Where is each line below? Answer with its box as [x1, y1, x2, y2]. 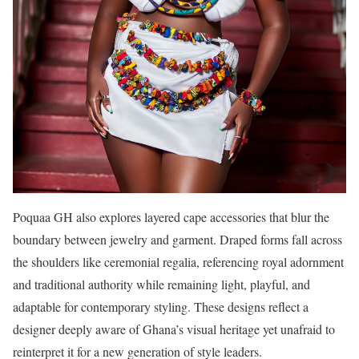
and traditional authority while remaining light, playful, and [13, 276, 310, 293]
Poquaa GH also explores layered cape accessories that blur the [13, 208, 329, 226]
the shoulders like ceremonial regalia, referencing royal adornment [13, 253, 344, 271]
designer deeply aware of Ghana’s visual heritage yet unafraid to [13, 321, 335, 338]
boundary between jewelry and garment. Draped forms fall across [13, 231, 342, 248]
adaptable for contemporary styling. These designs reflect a [13, 298, 309, 316]
